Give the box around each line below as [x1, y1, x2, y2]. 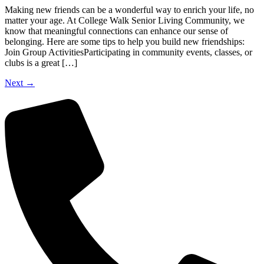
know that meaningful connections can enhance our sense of [5, 25, 228, 36]
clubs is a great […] [5, 57, 77, 68]
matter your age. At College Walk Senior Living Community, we [5, 15, 245, 25]
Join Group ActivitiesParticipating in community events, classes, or [5, 47, 252, 57]
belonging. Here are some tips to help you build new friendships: [5, 36, 245, 47]
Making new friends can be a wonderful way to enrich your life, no [5, 4, 254, 15]
